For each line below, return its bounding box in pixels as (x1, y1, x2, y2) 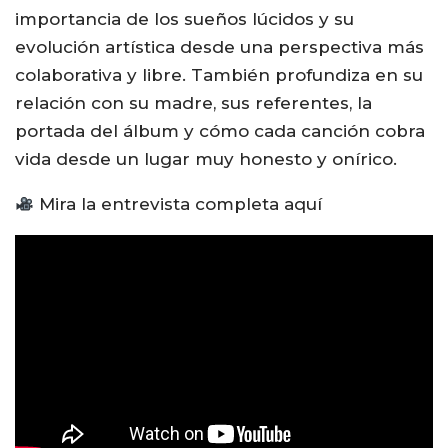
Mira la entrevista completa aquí (34, 194, 323, 214)
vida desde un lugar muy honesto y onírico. (15, 149, 397, 169)
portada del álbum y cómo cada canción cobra (15, 121, 425, 141)
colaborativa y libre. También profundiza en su (15, 65, 423, 85)
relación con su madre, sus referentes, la (15, 93, 372, 113)
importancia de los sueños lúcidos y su (15, 9, 354, 29)
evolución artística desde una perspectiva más (15, 37, 424, 57)
